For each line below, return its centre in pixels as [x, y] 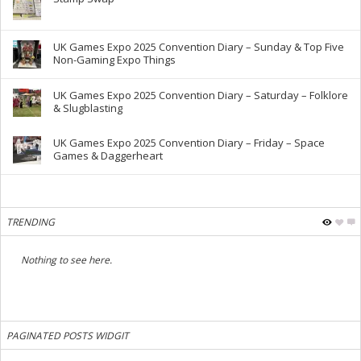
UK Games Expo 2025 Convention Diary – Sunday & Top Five [199, 47]
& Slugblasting [88, 108]
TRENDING [31, 222]
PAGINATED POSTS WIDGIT [68, 336]
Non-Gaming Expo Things [114, 60]
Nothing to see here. [66, 260]
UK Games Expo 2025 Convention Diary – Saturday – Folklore [201, 95]
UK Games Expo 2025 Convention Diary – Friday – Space [189, 143]
